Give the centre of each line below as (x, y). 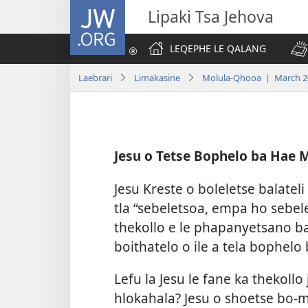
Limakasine (157, 77)
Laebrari (95, 77)
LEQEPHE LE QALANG (218, 48)
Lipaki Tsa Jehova (211, 16)
